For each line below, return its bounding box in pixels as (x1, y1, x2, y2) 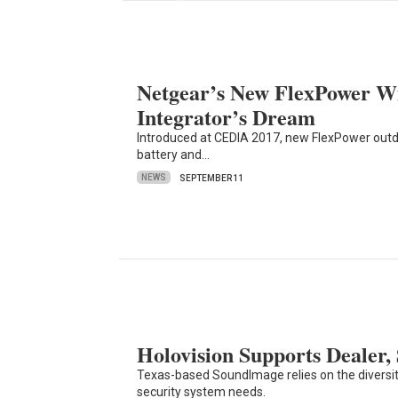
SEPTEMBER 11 (179, 172, 245, 183)
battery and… (137, 147, 211, 162)
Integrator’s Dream (137, 100, 316, 132)
